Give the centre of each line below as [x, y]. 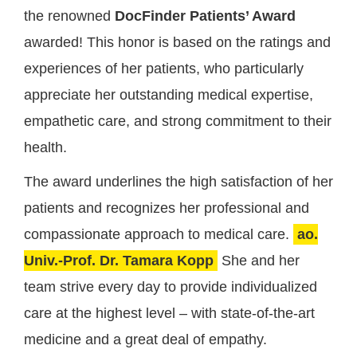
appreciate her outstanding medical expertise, [168, 95]
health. [45, 148]
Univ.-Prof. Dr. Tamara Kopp [118, 261]
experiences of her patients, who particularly [163, 69]
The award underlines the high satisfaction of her [178, 182]
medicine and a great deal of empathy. [145, 340]
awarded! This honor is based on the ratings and [177, 43]
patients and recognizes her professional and [166, 208]
